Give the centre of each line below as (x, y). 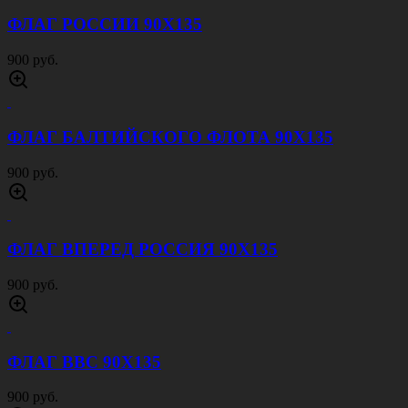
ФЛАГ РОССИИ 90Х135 (105, 25)
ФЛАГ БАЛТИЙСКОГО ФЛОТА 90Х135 (170, 137)
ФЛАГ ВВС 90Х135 (84, 362)
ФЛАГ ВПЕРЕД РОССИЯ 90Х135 (143, 250)
